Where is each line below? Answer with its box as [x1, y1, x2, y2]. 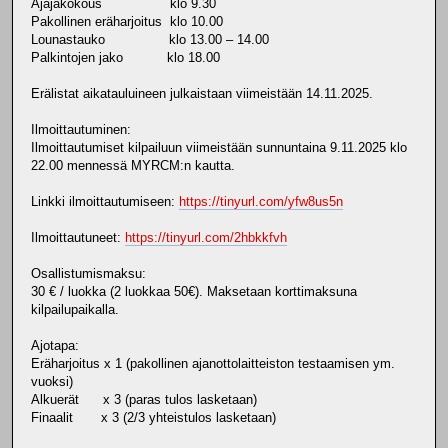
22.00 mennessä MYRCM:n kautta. [31, 157, 235, 173]
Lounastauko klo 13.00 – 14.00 [31, 31, 269, 47]
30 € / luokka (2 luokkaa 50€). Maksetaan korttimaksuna [31, 283, 357, 299]
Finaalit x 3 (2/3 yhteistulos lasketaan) [31, 409, 276, 425]
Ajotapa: [31, 337, 79, 353]
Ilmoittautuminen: [31, 121, 131, 137]
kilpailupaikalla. [31, 301, 119, 317]
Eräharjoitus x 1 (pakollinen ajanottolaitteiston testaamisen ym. [31, 355, 395, 371]
